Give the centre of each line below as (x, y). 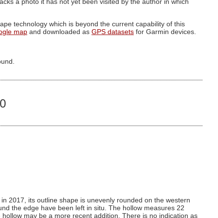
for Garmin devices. (165, 32)
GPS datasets (113, 32)
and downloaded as (59, 32)
